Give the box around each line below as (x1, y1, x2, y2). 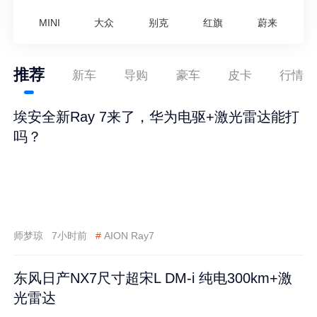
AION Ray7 (103, 229, 154, 241)
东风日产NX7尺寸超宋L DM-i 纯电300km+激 (13, 270, 293, 287)
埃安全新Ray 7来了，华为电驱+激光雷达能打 (13, 108, 300, 125)
